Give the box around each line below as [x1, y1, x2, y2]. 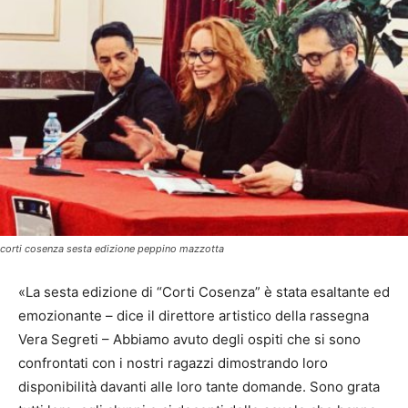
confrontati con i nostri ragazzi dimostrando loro [18, 353, 328, 372]
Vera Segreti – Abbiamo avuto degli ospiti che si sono [18, 330, 361, 348]
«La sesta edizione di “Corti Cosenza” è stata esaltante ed [18, 282, 390, 301]
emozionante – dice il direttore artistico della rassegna [18, 306, 369, 324]
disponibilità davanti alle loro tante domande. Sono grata [18, 377, 380, 395]
